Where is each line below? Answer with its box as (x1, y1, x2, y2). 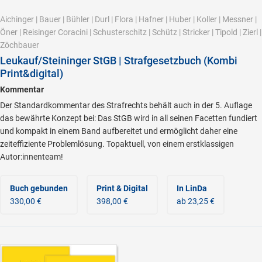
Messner (222, 15, 253, 24)
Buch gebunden (10, 184, 68, 193)
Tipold (215, 27, 237, 37)
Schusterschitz (93, 27, 147, 37)
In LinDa (177, 184, 207, 193)
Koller (196, 15, 217, 24)
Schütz (152, 27, 177, 37)
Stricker (182, 27, 210, 37)
